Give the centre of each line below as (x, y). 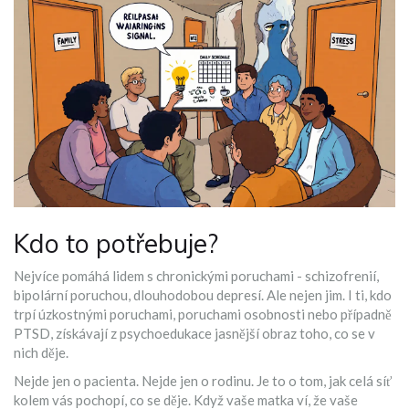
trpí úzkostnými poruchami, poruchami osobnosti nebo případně (203, 315)
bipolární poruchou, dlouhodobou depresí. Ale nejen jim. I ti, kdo (203, 295)
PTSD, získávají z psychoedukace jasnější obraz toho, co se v (194, 334)
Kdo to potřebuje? (116, 244)
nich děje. (41, 353)
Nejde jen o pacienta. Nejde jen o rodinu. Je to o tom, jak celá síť (203, 381)
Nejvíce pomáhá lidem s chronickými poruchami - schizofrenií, (196, 276)
